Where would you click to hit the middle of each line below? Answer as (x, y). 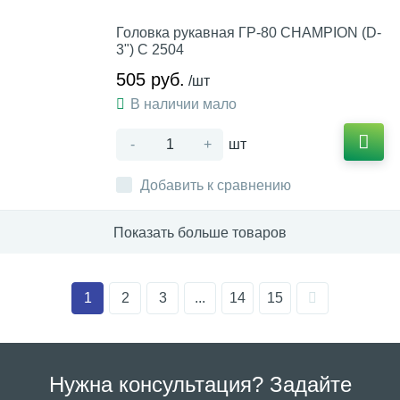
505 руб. (150, 79)
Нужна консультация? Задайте (200, 384)
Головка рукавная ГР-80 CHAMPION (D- (249, 33)
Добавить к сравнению (216, 185)
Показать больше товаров (200, 232)
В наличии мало (183, 104)
